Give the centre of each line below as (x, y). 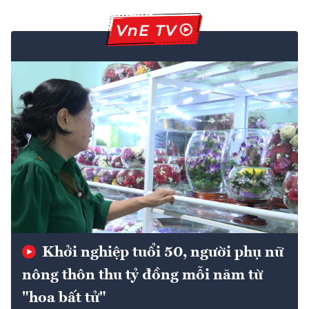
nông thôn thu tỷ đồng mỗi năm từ (142, 276)
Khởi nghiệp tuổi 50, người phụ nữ (161, 253)
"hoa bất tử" (64, 298)
